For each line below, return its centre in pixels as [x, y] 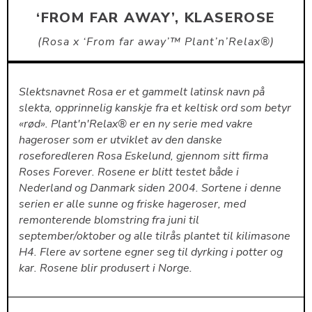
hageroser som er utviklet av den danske [120, 140]
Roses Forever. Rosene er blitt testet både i [128, 172]
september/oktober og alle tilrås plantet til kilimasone [154, 236]
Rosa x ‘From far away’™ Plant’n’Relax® [156, 42]
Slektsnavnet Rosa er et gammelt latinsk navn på [141, 92]
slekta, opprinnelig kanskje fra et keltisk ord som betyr [155, 108]
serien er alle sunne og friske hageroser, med [132, 204]
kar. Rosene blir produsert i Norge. [105, 268]
